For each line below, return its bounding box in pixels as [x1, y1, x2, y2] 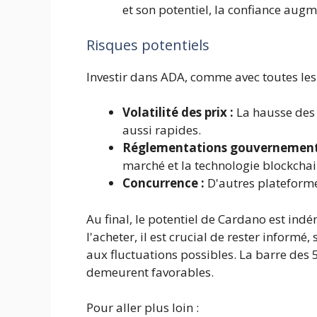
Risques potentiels [86, 35, 209, 54]
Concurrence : [122, 175, 204, 192]
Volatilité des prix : [122, 104, 234, 121]
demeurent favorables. [86, 263, 214, 280]
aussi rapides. [122, 122, 201, 139]
